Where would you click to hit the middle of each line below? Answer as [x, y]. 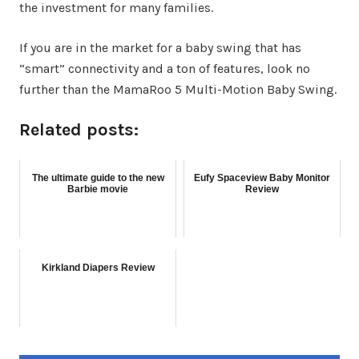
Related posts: [79, 130]
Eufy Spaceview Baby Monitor [262, 178]
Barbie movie [98, 190]
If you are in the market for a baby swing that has [160, 48]
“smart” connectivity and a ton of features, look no [165, 69]
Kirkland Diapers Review [98, 268]
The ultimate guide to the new [98, 178]
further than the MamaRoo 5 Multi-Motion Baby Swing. [178, 90]
